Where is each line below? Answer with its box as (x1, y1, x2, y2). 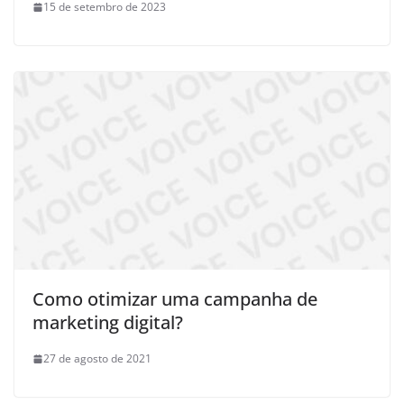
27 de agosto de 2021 (43, 351, 151, 367)
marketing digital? (32, 310, 183, 335)
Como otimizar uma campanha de (32, 287, 317, 312)
